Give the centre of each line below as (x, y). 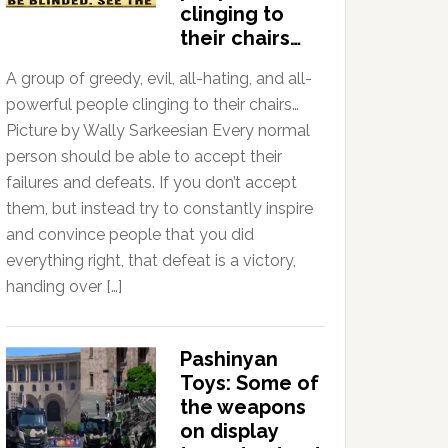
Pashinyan (229, 359)
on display (229, 431)
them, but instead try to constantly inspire (159, 209)
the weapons (243, 407)
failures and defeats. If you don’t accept (151, 183)
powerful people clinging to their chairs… (152, 105)
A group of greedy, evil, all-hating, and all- (159, 79)
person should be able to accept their (144, 157)
